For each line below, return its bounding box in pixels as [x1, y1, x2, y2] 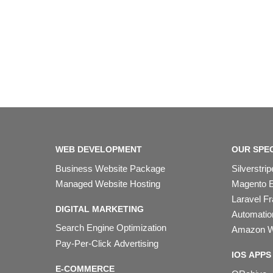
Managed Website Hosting [55, 178, 161, 189]
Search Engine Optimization [55, 222, 167, 233]
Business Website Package [55, 163, 166, 174]
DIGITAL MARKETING [55, 204, 144, 214]
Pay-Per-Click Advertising [55, 238, 159, 249]
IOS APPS [232, 250, 272, 260]
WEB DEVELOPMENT [55, 144, 143, 155]
